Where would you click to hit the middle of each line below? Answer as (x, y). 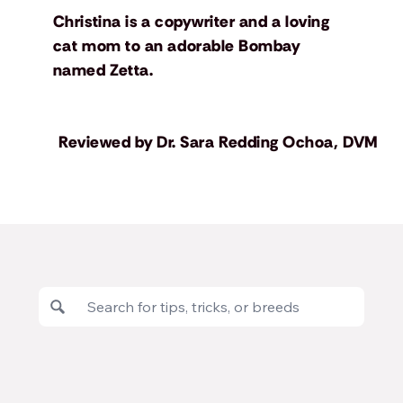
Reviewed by (106, 143)
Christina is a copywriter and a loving (191, 22)
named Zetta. (103, 71)
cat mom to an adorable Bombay (177, 46)
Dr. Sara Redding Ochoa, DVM (268, 143)
